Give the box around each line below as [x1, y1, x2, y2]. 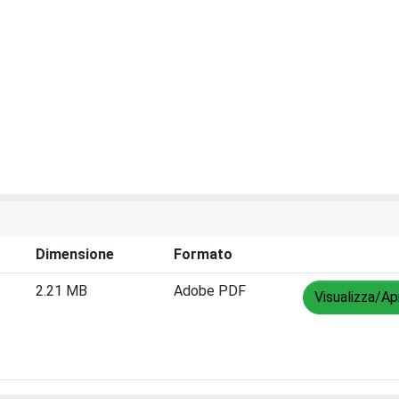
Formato [174, 245, 232, 263]
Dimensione [36, 245, 114, 263]
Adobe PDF [174, 281, 246, 299]
